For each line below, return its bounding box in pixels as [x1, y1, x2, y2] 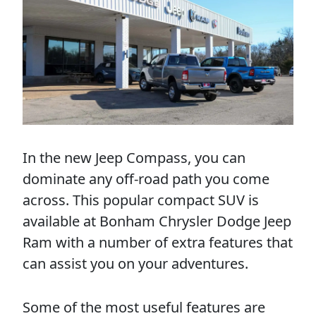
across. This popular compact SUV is [23, 190, 259, 209]
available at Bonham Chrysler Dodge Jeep [23, 212, 291, 231]
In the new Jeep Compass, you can [23, 148, 245, 167]
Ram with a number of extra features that [23, 233, 293, 252]
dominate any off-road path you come [23, 169, 269, 188]
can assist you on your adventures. [23, 254, 248, 273]
